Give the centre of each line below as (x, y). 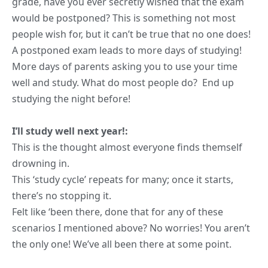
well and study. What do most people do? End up (123, 82)
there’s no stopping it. (62, 195)
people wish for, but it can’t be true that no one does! (131, 34)
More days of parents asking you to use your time (125, 66)
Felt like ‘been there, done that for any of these (118, 211)
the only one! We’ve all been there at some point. (122, 244)
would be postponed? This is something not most (124, 18)
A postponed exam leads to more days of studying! (127, 50)
